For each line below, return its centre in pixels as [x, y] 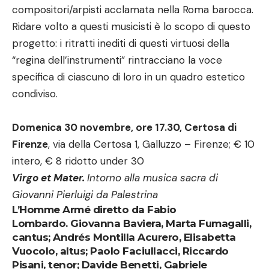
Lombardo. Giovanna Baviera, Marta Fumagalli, [131, 223]
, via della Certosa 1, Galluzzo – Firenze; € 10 [151, 144]
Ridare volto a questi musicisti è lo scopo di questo [131, 26]
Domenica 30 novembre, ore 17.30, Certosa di [124, 127]
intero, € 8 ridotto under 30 [78, 161]
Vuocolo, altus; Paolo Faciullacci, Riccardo [120, 251]
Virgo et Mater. [50, 177]
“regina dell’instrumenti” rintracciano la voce [117, 60]
